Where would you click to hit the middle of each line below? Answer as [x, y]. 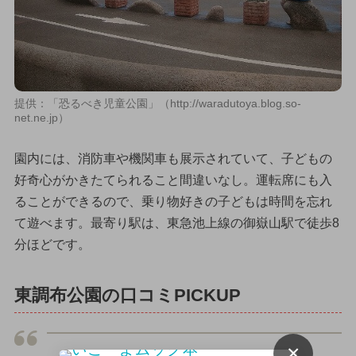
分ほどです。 [52, 245]
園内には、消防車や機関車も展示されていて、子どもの [173, 159]
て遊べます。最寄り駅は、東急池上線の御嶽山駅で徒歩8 [176, 223]
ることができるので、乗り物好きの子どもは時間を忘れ [173, 202]
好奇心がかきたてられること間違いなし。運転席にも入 [173, 180]
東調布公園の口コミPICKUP [127, 295]
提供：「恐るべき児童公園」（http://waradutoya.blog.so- [157, 104]
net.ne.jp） [41, 118]
